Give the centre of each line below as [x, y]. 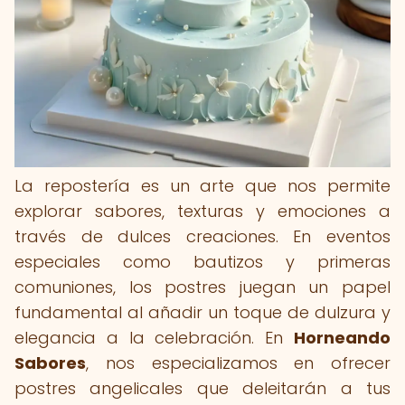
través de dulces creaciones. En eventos [202, 236]
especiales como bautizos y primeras [202, 262]
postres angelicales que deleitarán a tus [202, 388]
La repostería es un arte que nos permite [202, 186]
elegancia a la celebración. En [154, 338]
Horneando [342, 338]
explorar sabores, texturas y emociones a [202, 211]
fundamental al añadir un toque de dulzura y [202, 312]
